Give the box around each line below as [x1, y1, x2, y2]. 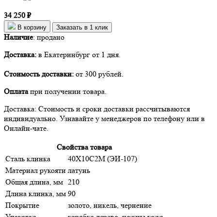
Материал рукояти [5, 165, 66, 175]
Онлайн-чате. [4, 123, 48, 133]
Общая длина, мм [5, 177, 63, 186]
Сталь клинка [5, 154, 50, 163]
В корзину [24, 23, 46, 31]
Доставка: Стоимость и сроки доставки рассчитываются [4, 104, 190, 113]
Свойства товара [57, 142, 112, 152]
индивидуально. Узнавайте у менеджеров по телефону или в [4, 113, 205, 123]
